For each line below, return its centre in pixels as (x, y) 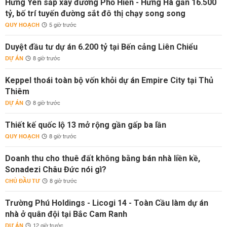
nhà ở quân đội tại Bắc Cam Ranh (66, 214)
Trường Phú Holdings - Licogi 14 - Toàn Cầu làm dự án (107, 203)
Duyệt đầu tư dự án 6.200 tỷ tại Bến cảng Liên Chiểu (101, 47)
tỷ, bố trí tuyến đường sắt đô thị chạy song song (95, 13)
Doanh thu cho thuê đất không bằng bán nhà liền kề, (103, 158)
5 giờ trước (63, 25)
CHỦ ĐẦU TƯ (23, 181)
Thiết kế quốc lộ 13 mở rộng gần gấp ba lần (86, 125)
